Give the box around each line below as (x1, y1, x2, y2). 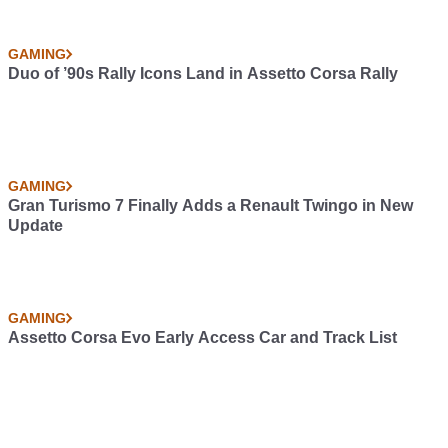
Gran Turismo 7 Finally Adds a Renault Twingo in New (8, 197, 413, 214)
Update (8, 217, 63, 234)
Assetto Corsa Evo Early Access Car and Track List (8, 329, 397, 346)
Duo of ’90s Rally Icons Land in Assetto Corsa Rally (8, 65, 398, 82)
